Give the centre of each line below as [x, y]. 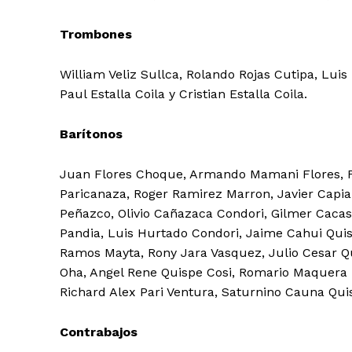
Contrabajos [99, 332]
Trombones [96, 34]
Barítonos [91, 134]
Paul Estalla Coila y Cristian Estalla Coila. [183, 93]
